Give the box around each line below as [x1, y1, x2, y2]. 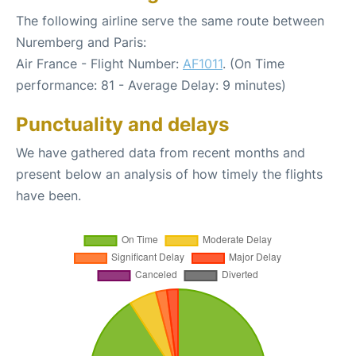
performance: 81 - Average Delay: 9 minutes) [16, 76, 286, 93]
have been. [16, 187, 81, 203]
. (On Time [222, 55, 284, 72]
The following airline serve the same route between [16, 12, 324, 29]
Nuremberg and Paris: [16, 33, 146, 50]
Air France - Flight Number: [16, 55, 183, 72]
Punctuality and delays [16, 112, 229, 136]
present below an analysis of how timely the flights [16, 165, 323, 182]
